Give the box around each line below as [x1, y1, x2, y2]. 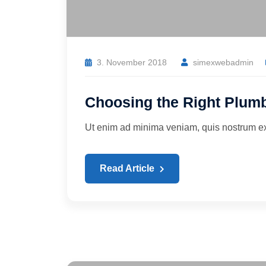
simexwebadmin [193, 58, 254, 68]
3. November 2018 [97, 58, 167, 68]
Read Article [100, 163, 157, 174]
